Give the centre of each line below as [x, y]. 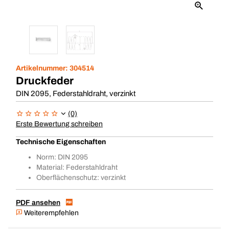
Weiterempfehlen [51, 213]
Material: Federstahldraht [77, 167]
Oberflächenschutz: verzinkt [81, 178]
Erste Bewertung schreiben [59, 124]
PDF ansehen [38, 203]
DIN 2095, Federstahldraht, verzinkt [76, 94]
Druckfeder [45, 81]
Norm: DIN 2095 [62, 157]
